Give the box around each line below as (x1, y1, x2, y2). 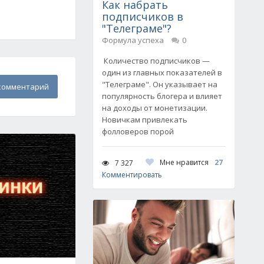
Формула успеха (102, 35, 164, 45)
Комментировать (102, 170, 162, 180)
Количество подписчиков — (102, 55, 210, 66)
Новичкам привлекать (102, 114, 187, 125)
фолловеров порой (102, 126, 174, 137)
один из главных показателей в (102, 67, 222, 78)
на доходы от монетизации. (102, 103, 207, 113)
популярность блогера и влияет (102, 91, 222, 101)
